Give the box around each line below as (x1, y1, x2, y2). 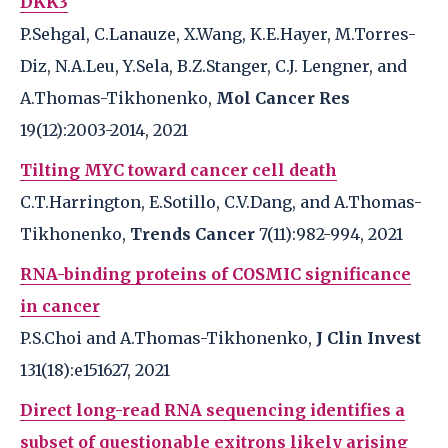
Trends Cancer (130, 224, 255, 244)
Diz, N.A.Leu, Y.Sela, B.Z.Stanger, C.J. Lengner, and (20, 56, 407, 76)
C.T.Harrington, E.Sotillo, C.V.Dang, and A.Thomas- (20, 192, 422, 212)
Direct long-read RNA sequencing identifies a (20, 400, 405, 420)
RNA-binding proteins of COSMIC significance (20, 264, 411, 284)
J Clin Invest (316, 328, 421, 348)
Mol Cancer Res (216, 88, 350, 108)
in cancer (20, 296, 100, 316)
